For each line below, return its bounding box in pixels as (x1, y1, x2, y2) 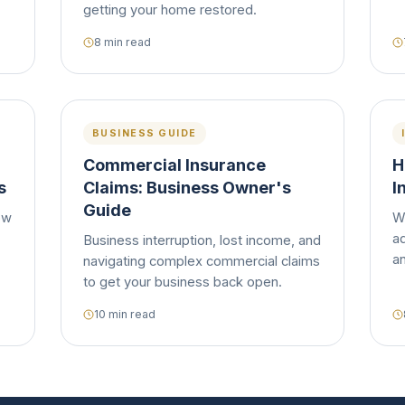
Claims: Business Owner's (82, 178, 291, 197)
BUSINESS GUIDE (91, 127, 197, 139)
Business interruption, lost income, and (82, 232, 321, 249)
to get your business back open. (82, 274, 282, 290)
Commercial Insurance (82, 155, 266, 174)
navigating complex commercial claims (82, 253, 320, 269)
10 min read (93, 307, 155, 321)
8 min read (93, 35, 151, 49)
